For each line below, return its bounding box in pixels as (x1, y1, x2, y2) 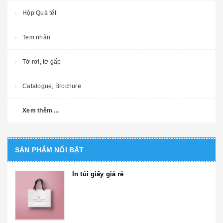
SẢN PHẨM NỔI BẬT (15, 146, 84, 154)
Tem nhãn (22, 34, 50, 41)
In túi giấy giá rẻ (72, 170, 124, 178)
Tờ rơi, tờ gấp (22, 58, 61, 66)
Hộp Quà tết (22, 9, 56, 17)
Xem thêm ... (22, 107, 59, 114)
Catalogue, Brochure (22, 83, 81, 90)
